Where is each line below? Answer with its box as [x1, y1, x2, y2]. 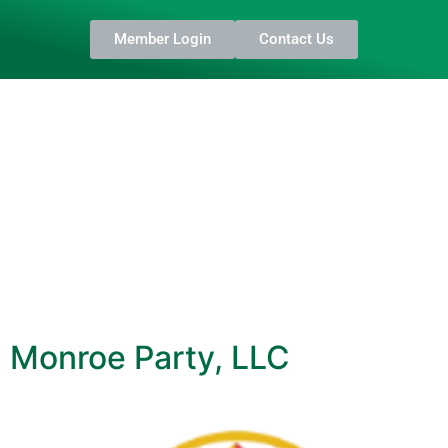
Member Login [114, 30, 211, 48]
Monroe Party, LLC [10, 337, 290, 377]
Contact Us [259, 30, 334, 48]
